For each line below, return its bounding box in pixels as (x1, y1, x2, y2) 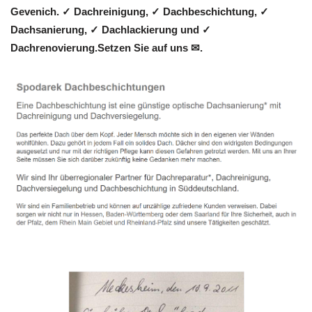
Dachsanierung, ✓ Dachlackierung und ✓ (10, 24, 211, 36)
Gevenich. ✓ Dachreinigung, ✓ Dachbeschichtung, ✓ (10, 6, 269, 18)
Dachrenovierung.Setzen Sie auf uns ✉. (10, 42, 203, 54)
